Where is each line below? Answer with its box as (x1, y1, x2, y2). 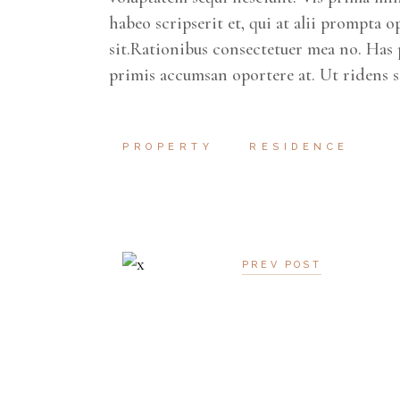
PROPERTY (122, 141, 213, 153)
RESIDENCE (249, 141, 349, 153)
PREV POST (242, 258, 321, 271)
